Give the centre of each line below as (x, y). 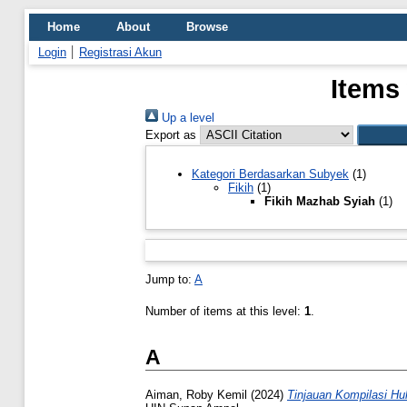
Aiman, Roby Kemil (196, 394)
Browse (207, 27)
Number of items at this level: (225, 311)
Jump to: (170, 279)
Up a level (186, 118)
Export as (171, 135)
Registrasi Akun (120, 52)
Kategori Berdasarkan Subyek (270, 174)
